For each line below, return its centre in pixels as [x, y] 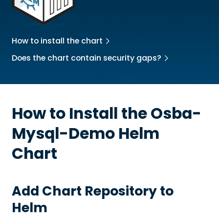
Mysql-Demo [63, 133]
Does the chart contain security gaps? [86, 58]
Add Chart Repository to [92, 191]
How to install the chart [57, 41]
